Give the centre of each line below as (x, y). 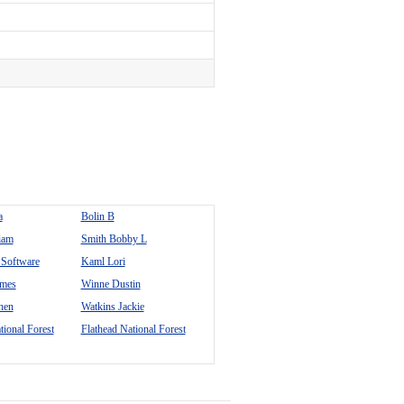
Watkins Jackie (112, 307)
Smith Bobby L (114, 239)
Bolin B (97, 216)
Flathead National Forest (133, 329)
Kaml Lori (103, 262)
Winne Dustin (110, 284)
